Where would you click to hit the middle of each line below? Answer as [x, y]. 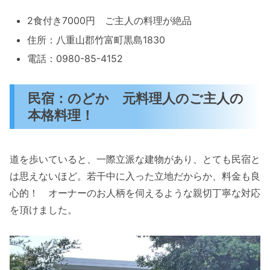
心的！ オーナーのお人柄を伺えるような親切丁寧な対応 [135, 193]
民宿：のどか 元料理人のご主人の [136, 98]
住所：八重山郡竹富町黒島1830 [96, 39]
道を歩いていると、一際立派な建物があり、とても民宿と [135, 159]
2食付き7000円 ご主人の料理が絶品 [110, 21]
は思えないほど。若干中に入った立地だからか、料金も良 [135, 176]
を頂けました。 [43, 209]
